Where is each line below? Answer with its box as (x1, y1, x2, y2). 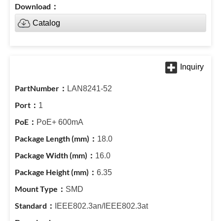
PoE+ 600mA (37, 118, 83, 126)
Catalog (33, 19, 60, 27)
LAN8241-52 (67, 84, 112, 93)
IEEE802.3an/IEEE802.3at (55, 202, 148, 210)
